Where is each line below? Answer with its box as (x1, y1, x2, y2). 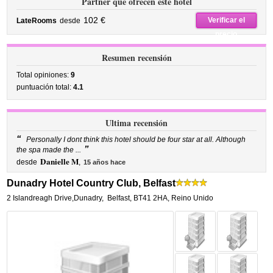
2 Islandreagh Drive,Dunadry (7, 194, 102, 202)
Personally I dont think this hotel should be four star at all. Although (24, 135, 246, 144)
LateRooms (16, 16, 57, 25)
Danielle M (40, 155, 79, 168)
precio (215, 30, 238, 38)
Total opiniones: (16, 71, 71, 79)
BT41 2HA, (133, 194, 170, 202)
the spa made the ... (16, 146, 82, 154)
